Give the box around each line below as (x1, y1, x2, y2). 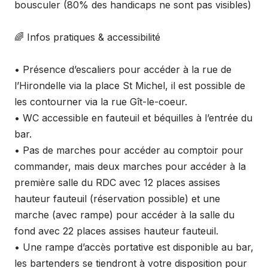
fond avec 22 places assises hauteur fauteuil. (14, 225, 218, 237)
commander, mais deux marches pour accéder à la (14, 160, 246, 172)
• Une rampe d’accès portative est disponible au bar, (14, 241, 254, 253)
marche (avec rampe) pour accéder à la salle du (14, 209, 234, 221)
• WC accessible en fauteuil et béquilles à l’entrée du (14, 112, 252, 124)
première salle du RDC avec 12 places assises (14, 176, 220, 188)
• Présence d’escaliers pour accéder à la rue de (14, 63, 232, 75)
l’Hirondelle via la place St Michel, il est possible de (14, 80, 245, 92)
